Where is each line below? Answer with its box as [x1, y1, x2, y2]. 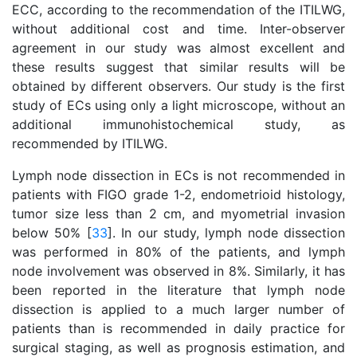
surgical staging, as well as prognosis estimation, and [12, 339, 345, 355]
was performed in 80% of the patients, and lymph [12, 244, 345, 260]
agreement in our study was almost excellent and [12, 40, 345, 56]
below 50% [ [12, 225, 92, 241]
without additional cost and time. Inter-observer [12, 21, 345, 37]
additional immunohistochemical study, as [12, 116, 345, 132]
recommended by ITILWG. [12, 135, 167, 151]
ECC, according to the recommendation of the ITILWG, [12, 2, 345, 18]
